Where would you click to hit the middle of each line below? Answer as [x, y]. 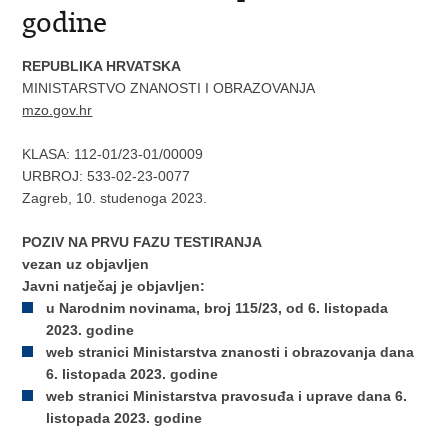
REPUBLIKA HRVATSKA [102, 66]
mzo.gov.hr [57, 110]
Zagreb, [47, 198]
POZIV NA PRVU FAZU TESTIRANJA [142, 242]
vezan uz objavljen [86, 264]
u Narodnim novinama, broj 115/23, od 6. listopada [217, 308]
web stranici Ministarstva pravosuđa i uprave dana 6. [227, 396]
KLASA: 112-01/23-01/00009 [113, 154]
